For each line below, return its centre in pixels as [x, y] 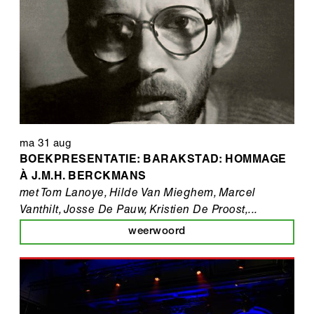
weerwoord [157, 231]
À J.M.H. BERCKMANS [83, 177]
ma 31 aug [46, 144]
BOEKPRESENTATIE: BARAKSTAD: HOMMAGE [153, 160]
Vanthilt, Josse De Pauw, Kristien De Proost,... [139, 211]
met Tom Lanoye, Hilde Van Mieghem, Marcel [138, 194]
